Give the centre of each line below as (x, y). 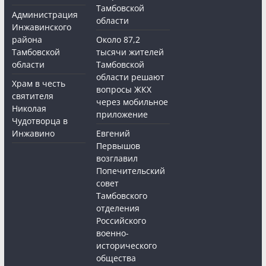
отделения (118, 208)
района (27, 40)
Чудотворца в (39, 121)
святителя (32, 96)
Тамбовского (122, 196)
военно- (113, 233)
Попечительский (131, 171)
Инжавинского (41, 27)
